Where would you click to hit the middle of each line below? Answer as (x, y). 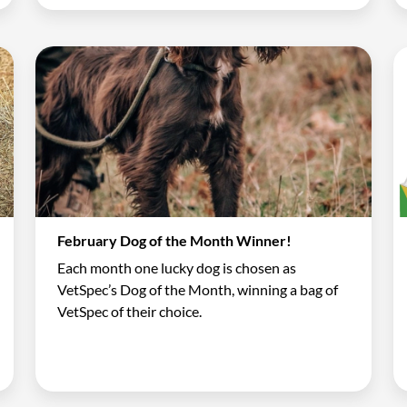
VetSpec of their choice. (130, 311)
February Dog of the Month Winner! (175, 240)
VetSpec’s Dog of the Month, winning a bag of (198, 289)
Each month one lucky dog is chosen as (177, 267)
